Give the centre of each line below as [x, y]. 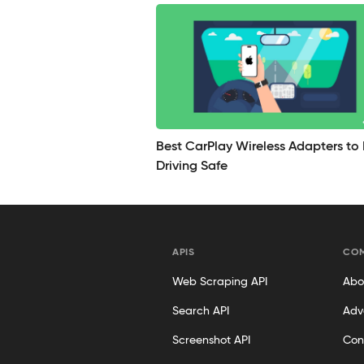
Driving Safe [192, 166]
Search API [201, 311]
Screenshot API [211, 340]
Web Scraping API [220, 282]
